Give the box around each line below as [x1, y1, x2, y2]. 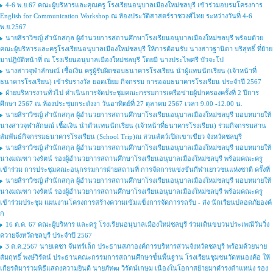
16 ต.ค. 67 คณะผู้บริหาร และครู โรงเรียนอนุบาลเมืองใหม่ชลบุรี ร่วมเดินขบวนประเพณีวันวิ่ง [5, 221, 269, 228]
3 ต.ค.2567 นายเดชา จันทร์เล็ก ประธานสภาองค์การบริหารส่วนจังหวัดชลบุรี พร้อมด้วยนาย [5, 243, 267, 250]
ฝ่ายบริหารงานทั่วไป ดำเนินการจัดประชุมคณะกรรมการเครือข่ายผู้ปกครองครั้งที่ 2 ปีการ [5, 89, 259, 96]
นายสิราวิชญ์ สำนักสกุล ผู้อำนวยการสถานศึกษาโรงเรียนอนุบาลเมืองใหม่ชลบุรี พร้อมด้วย [5, 34, 263, 41]
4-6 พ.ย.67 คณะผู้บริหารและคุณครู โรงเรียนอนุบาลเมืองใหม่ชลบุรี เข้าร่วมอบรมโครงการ [5, 1, 263, 9]
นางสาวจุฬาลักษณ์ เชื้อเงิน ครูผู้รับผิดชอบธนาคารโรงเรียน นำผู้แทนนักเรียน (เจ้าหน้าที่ [5, 67, 257, 74]
